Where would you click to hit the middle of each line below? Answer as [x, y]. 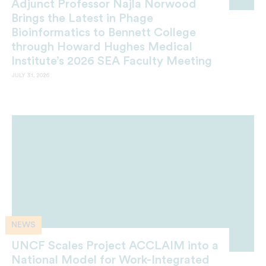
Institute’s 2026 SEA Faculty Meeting [112, 61]
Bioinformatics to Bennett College [104, 33]
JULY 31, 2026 [30, 76]
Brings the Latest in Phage [82, 19]
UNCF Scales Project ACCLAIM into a [115, 246]
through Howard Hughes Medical [102, 47]
